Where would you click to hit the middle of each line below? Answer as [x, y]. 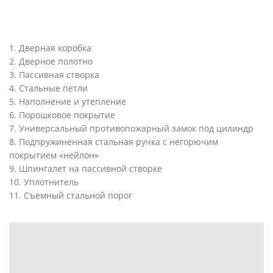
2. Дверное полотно [51, 61]
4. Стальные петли [48, 88]
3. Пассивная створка [54, 74]
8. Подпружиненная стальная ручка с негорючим [114, 141]
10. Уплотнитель [44, 182]
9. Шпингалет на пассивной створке [86, 168]
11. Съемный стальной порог [71, 195]
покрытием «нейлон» [54, 155]
